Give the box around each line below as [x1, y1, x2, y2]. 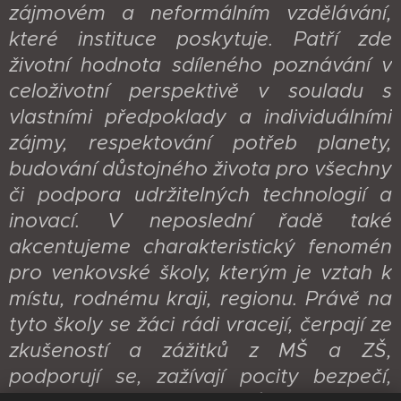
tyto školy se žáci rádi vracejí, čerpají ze [9, 311, 392, 337]
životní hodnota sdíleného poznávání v [9, 52, 392, 77]
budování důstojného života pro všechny [9, 156, 392, 181]
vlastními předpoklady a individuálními [9, 104, 392, 129]
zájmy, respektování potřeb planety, [9, 130, 392, 155]
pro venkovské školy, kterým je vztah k [9, 260, 392, 285]
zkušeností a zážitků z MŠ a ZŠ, [9, 337, 392, 363]
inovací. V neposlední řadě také [9, 208, 392, 233]
